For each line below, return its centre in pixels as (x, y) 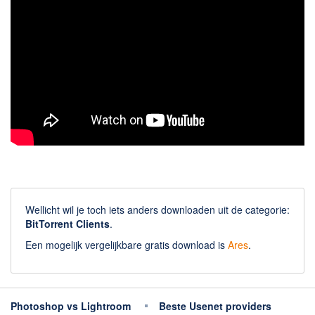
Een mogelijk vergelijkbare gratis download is (127, 244)
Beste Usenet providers (215, 306)
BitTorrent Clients (67, 223)
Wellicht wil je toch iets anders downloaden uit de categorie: (157, 209)
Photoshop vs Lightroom (71, 306)
